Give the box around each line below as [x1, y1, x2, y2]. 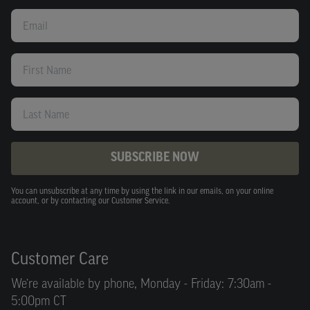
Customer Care [11, 249, 109, 268]
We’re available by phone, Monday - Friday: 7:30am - [11, 278, 271, 292]
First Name [10, 53, 59, 64]
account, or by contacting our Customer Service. [11, 196, 170, 206]
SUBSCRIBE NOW [111, 152, 199, 165]
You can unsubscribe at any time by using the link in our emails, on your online [11, 186, 273, 197]
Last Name [10, 97, 57, 109]
